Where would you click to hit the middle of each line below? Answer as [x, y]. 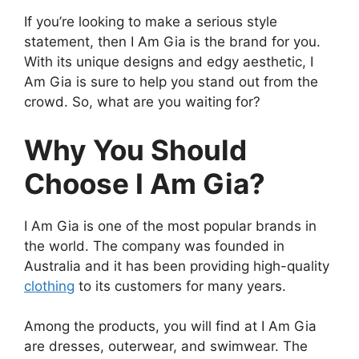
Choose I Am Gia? [145, 183]
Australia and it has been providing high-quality [177, 266]
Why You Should [135, 149]
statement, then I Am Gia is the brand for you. [172, 42]
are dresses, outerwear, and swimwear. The [166, 347]
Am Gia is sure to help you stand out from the [171, 82]
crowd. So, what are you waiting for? [142, 102]
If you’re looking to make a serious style [151, 22]
